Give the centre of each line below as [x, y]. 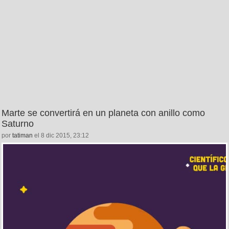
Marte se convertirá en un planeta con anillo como [103, 113]
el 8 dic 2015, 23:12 [61, 136]
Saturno [18, 124]
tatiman [22, 136]
